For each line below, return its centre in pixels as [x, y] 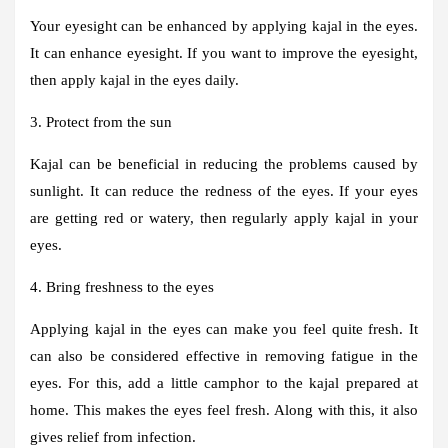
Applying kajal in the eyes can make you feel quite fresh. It [224, 328]
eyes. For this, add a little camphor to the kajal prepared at [224, 382]
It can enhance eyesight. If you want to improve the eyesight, [224, 52]
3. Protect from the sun [101, 121]
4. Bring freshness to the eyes [122, 286]
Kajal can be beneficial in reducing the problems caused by [224, 163]
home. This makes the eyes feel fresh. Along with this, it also [224, 409]
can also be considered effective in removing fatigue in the [224, 355]
